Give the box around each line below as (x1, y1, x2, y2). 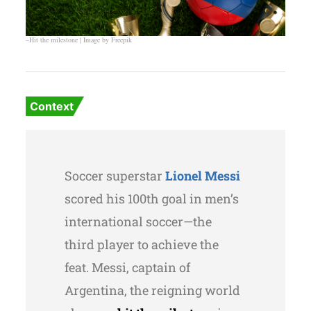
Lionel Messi (165, 167, 240, 185)
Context (29, 99, 74, 114)
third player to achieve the (64, 236, 219, 253)
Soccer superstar (64, 167, 165, 185)
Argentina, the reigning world (64, 282, 240, 299)
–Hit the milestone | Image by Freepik (25, 35, 132, 45)
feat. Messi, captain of (64, 259, 190, 276)
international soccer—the (64, 213, 212, 230)
